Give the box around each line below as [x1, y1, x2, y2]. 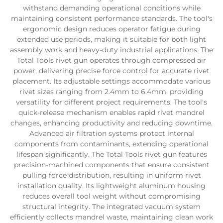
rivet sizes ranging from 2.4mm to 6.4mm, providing [19, 87, 204, 96]
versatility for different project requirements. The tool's [16, 98, 207, 107]
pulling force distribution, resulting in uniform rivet [22, 171, 201, 180]
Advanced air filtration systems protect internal [29, 129, 194, 138]
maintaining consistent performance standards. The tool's [10, 14, 213, 23]
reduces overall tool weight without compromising [22, 192, 201, 201]
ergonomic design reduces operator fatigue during [22, 24, 201, 33]
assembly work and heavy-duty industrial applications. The [10, 45, 213, 54]
